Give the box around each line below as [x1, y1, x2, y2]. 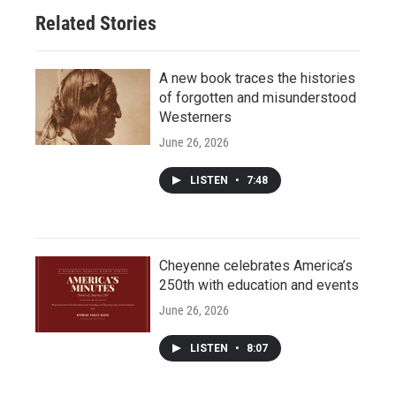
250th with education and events [159, 276, 359, 293]
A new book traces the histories [159, 69, 355, 87]
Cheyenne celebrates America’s [159, 256, 353, 274]
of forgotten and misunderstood [159, 88, 356, 106]
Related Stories [35, 11, 156, 34]
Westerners [159, 108, 232, 126]
